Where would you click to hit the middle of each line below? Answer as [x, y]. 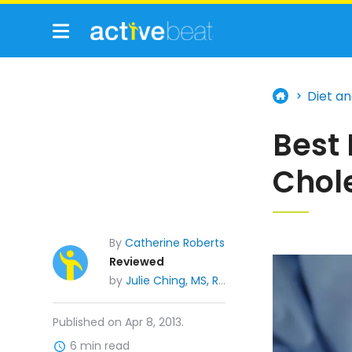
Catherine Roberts [175, 243]
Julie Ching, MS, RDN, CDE [172, 280]
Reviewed [137, 261]
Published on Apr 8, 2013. [119, 322]
